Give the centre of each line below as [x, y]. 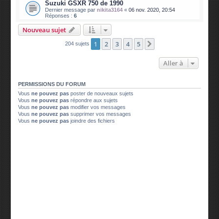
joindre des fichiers [92, 121]
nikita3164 [110, 10]
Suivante [169, 45]
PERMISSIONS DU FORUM [52, 84]
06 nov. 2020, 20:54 [152, 10]
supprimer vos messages [100, 114]
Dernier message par [71, 10]
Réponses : [60, 16]
